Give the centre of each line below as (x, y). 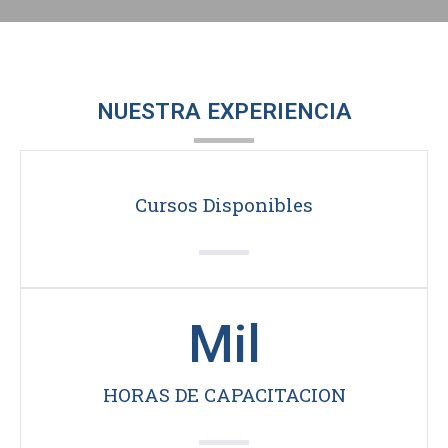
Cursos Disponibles (224, 205)
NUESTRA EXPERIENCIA (224, 112)
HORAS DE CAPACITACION (224, 395)
